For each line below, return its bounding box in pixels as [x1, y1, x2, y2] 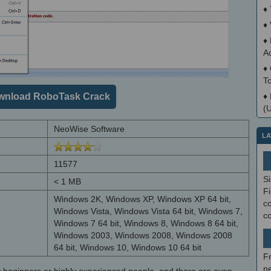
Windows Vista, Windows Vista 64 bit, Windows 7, [54, 206, 243, 216]
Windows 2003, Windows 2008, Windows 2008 [54, 230, 232, 240]
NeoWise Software [54, 124, 125, 134]
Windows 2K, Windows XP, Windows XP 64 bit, [54, 194, 231, 204]
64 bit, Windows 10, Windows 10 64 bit [54, 243, 201, 252]
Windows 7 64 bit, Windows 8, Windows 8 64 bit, [54, 218, 238, 228]
